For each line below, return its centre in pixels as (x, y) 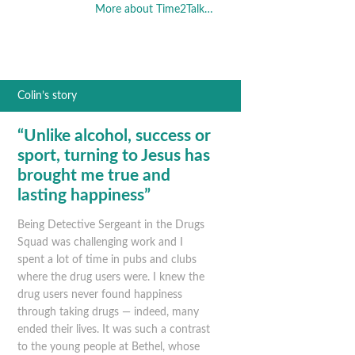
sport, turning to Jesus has (114, 155)
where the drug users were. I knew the (111, 277)
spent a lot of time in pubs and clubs (107, 260)
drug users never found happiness (100, 294)
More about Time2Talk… (154, 10)
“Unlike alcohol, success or (115, 136)
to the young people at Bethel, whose (109, 347)
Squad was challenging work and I (101, 242)
